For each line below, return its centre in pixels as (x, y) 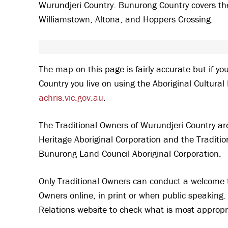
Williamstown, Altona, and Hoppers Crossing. (126, 19)
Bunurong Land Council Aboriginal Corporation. (131, 153)
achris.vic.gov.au (71, 97)
